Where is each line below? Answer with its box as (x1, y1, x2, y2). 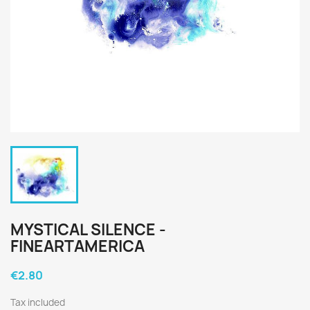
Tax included (10, 295, 65, 309)
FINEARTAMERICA (10, 235, 145, 257)
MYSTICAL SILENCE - (10, 219, 166, 240)
